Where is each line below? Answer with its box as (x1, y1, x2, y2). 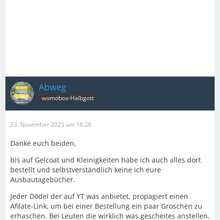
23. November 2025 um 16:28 (10, 120, 91, 129)
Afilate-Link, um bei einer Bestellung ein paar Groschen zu (10, 201, 202, 211)
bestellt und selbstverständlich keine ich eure (10, 165, 161, 174)
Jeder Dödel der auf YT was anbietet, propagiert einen (10, 191, 188, 201)
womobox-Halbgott (42, 94, 94, 103)
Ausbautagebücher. (10, 174, 75, 184)
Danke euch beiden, (10, 138, 76, 148)
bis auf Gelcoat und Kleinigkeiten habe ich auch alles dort (10, 155, 201, 165)
